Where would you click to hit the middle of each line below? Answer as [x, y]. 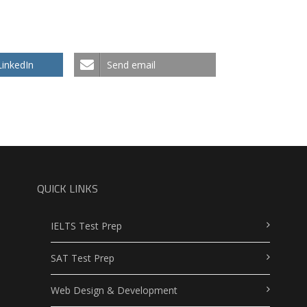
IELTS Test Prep [86, 225]
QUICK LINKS [67, 188]
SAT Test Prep [82, 258]
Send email [131, 64]
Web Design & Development [114, 290]
